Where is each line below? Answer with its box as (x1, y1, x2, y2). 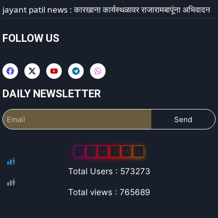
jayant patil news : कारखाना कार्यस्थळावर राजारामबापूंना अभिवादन (2, 4, 210, 15)
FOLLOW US (2, 32, 59, 44)
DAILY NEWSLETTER (2, 88, 101, 100)
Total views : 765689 (68, 187, 150, 197)
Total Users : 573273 (68, 166, 150, 176)
